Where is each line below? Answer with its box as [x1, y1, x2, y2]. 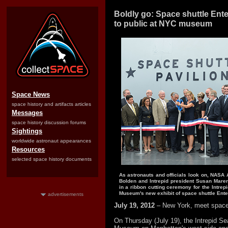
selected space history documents [12, 156, 92, 162]
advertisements [48, 191, 83, 197]
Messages [12, 109, 43, 117]
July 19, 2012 [113, 202, 155, 209]
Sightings [12, 127, 42, 135]
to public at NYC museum [113, 19, 212, 28]
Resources [12, 146, 45, 153]
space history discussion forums [12, 120, 86, 125]
